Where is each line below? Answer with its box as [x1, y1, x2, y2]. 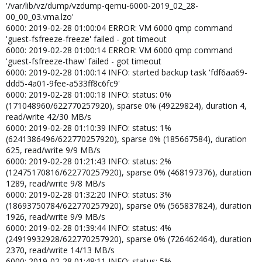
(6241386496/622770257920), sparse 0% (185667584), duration [6, 133, 247, 144]
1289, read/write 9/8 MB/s [6, 177, 105, 189]
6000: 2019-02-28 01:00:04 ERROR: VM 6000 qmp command [6, 22, 233, 33]
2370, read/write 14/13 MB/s [6, 244, 115, 256]
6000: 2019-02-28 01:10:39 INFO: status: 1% [6, 122, 171, 133]
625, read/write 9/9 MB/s [6, 144, 101, 156]
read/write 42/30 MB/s [6, 111, 91, 122]
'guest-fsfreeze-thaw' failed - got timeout [6, 55, 161, 67]
